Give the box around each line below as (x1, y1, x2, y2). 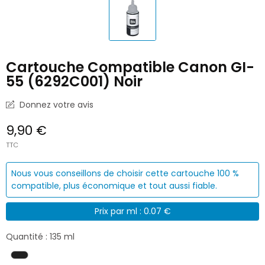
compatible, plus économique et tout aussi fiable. (11, 179, 217, 192)
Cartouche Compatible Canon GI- (6, 57, 254, 77)
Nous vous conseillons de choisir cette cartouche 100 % (11, 167, 239, 179)
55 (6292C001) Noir (6, 71, 143, 91)
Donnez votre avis (17, 98, 93, 111)
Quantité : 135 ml (6, 231, 75, 243)
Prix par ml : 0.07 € (94, 205, 171, 217)
